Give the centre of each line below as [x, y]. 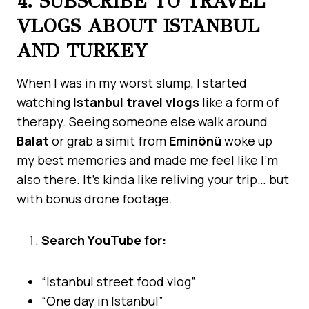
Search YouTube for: [104, 240]
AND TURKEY [82, 50]
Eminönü [195, 140]
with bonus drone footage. [94, 198]
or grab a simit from [109, 140]
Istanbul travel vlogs [136, 102]
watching [45, 102]
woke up [247, 140]
